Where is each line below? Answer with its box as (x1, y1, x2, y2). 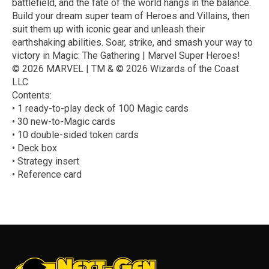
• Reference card (12, 168, 82, 180)
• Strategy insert (12, 155, 79, 167)
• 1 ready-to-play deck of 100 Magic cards (12, 102, 189, 114)
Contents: (12, 89, 52, 101)
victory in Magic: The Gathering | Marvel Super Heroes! (12, 49, 240, 61)
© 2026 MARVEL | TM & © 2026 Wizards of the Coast (12, 62, 239, 74)
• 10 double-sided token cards (12, 128, 139, 141)
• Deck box (12, 142, 57, 154)
